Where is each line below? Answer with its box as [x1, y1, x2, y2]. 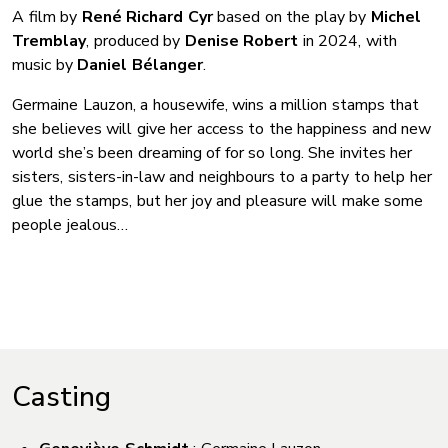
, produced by [86, 29, 185, 52]
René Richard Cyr [81, 5, 213, 28]
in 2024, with [298, 29, 397, 52]
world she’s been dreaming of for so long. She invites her [12, 141, 412, 164]
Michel [370, 5, 421, 28]
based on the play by [212, 5, 371, 28]
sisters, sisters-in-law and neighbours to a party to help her [12, 165, 432, 188]
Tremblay [12, 29, 86, 52]
